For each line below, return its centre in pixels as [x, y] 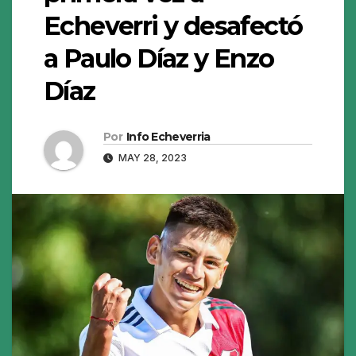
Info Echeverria [168, 137]
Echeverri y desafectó [173, 26]
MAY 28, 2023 [151, 158]
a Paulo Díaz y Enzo [159, 59]
